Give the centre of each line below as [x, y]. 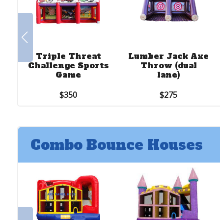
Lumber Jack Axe [169, 56]
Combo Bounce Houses [117, 145]
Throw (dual [168, 65]
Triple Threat [68, 56]
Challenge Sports [69, 65]
